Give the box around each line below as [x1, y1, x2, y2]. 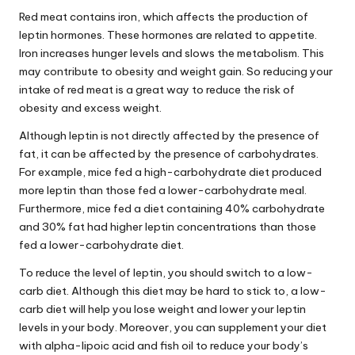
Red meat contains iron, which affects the [19, 9, 237, 24]
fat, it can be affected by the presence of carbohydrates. [19, 146, 319, 161]
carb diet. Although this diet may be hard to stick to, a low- [19, 283, 326, 298]
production [237, 9, 294, 24]
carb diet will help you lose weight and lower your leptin [19, 301, 306, 316]
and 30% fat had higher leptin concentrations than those [19, 219, 316, 234]
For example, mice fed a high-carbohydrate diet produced [19, 164, 322, 179]
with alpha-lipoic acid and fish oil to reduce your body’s [19, 338, 308, 353]
